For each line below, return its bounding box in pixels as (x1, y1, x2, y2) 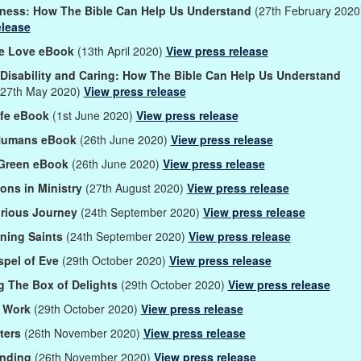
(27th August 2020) (81, 179, 187, 196)
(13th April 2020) (73, 42, 166, 59)
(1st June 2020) (48, 106, 136, 123)
